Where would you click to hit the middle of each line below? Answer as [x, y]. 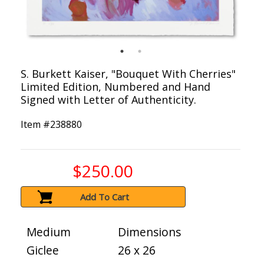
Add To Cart [105, 197]
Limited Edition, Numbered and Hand [115, 87]
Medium [49, 232]
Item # [35, 125]
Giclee [43, 250]
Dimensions [149, 232]
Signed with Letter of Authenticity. [108, 100]
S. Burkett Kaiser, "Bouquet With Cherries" [128, 74]
